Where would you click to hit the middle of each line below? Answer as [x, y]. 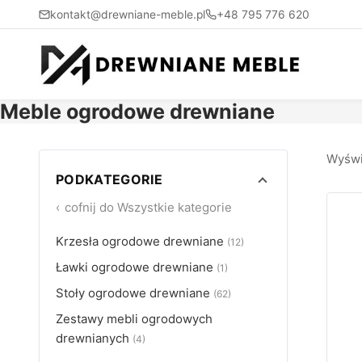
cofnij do [89, 207]
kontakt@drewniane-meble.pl [128, 14]
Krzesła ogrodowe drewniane [141, 241]
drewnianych [94, 338]
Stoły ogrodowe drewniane [135, 293]
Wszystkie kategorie [175, 207]
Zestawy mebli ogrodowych [134, 319]
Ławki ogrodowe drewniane [136, 267]
